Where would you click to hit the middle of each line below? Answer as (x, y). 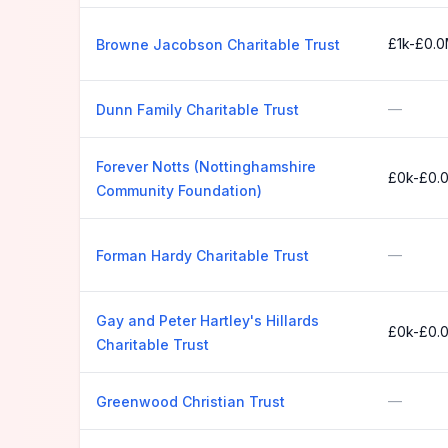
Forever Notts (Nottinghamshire (206, 166)
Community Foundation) (179, 190)
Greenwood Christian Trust (190, 401)
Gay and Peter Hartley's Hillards (207, 320)
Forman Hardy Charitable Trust (202, 255)
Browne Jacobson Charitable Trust (218, 44)
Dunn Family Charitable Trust (197, 109)
